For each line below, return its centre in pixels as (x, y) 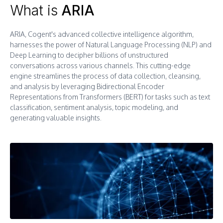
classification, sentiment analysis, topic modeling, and (94, 107)
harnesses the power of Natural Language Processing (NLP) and (111, 45)
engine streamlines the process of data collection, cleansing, (105, 76)
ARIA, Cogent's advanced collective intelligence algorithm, (102, 34)
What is (34, 10)
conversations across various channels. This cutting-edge (100, 65)
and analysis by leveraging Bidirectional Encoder (87, 86)
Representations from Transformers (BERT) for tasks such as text (110, 97)
